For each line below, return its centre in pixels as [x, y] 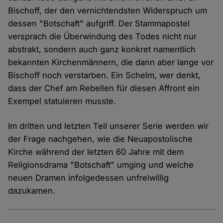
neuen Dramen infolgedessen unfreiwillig [89, 178]
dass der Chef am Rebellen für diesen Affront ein [104, 88]
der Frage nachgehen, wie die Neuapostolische [101, 139]
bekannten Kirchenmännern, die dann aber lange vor [111, 62]
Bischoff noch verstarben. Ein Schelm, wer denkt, [105, 75]
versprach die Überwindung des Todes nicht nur [103, 37]
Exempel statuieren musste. [62, 101]
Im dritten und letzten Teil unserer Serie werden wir [109, 126]
